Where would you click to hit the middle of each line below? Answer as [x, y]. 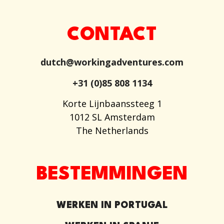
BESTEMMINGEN [112, 174]
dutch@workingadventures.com [112, 62]
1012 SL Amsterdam [112, 117]
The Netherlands [112, 131]
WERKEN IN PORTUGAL [112, 205]
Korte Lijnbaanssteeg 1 [112, 104]
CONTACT [112, 35]
